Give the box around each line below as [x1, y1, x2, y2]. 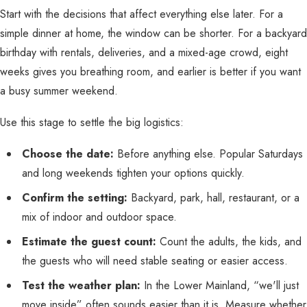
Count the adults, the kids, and [156, 234, 302, 249]
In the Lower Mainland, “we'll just [140, 278, 299, 293]
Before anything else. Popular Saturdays [114, 146, 303, 162]
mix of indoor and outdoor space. [22, 209, 177, 225]
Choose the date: [22, 146, 114, 162]
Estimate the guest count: [22, 234, 156, 249]
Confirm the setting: [22, 190, 127, 206]
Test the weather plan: [22, 278, 140, 293]
